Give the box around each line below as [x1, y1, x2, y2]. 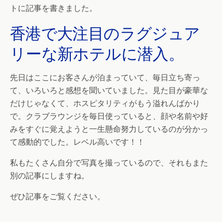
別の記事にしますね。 [10, 170, 89, 180]
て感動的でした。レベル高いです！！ [10, 137, 145, 147]
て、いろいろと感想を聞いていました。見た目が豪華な [10, 85, 208, 95]
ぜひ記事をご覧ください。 [10, 191, 105, 201]
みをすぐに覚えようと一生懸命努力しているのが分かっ [10, 124, 208, 134]
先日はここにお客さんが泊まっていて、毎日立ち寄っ [10, 72, 200, 82]
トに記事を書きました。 [10, 3, 97, 13]
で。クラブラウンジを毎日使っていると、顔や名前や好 [10, 111, 208, 121]
